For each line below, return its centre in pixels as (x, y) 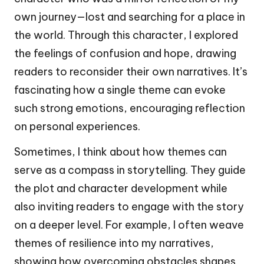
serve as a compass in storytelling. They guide (130, 170)
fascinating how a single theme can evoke (120, 90)
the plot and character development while (121, 189)
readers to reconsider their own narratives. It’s (131, 72)
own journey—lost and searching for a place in (130, 17)
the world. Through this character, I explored (126, 35)
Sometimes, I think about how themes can (121, 152)
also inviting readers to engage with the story (129, 207)
